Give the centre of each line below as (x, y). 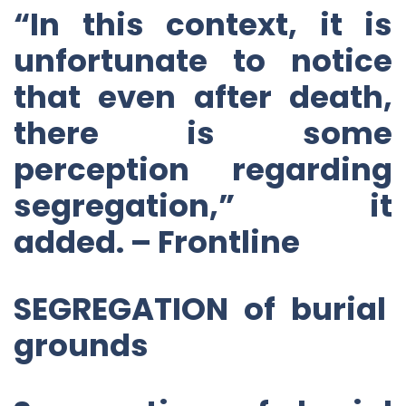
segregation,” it (203, 205)
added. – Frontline (157, 242)
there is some (203, 133)
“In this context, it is (203, 24)
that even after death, (203, 97)
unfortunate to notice (203, 60)
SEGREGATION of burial (203, 309)
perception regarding (203, 169)
